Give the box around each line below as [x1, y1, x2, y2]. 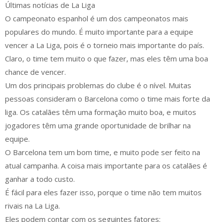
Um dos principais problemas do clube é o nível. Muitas [5, 80, 191, 91]
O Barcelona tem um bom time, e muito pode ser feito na [5, 147, 200, 158]
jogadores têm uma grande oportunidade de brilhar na [5, 120, 191, 131]
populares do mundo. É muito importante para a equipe [5, 27, 193, 37]
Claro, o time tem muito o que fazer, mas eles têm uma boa [5, 54, 208, 64]
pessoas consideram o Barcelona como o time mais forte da [5, 94, 210, 104]
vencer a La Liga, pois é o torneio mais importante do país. [5, 40, 204, 51]
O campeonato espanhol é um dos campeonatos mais [5, 13, 188, 24]
